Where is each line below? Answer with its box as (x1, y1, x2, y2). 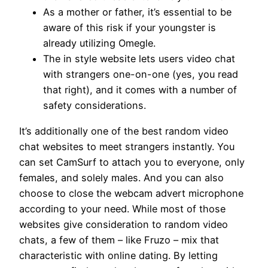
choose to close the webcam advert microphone (19, 187, 243, 199)
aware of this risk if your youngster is (43, 22, 216, 34)
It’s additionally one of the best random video (19, 124, 229, 137)
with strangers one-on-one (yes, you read (43, 68, 238, 81)
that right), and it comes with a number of (43, 84, 237, 96)
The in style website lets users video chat (43, 53, 235, 65)
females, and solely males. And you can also (19, 171, 224, 184)
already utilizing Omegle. (43, 37, 156, 50)
